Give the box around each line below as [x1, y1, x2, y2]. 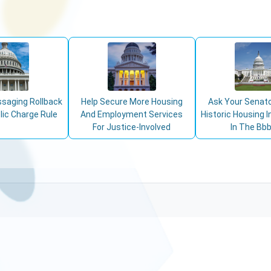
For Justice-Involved [93, 122, 171, 132]
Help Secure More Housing [80, 97, 183, 106]
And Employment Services [80, 109, 183, 119]
